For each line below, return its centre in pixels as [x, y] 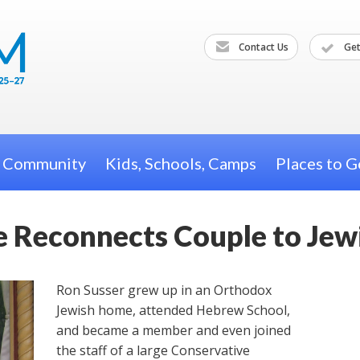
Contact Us [262, 47]
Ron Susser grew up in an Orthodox [164, 290]
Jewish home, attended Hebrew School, [173, 310]
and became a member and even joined [173, 330]
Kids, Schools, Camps [180, 164]
